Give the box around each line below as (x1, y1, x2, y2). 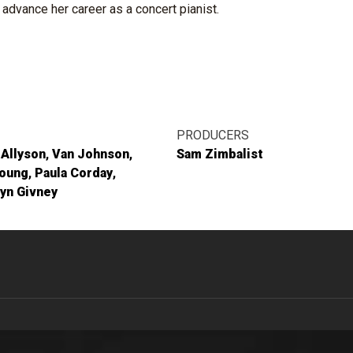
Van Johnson (52, 147, 129, 162)
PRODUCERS (176, 128, 249, 143)
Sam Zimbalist (176, 147, 263, 162)
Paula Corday (35, 165, 113, 180)
